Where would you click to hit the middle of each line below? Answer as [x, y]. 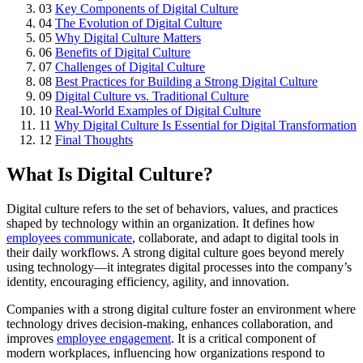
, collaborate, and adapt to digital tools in [235, 237]
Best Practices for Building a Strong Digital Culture [186, 81]
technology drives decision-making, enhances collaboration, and [170, 323]
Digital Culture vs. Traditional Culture [152, 96]
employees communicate [69, 237]
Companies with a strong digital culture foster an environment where [181, 309]
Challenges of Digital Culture [130, 66]
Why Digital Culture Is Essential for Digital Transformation [205, 125]
